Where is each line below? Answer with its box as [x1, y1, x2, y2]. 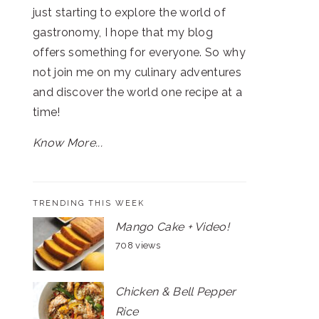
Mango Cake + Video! [115, 220, 230, 234]
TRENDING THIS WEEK [33, 199, 145, 208]
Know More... [33, 136, 103, 150]
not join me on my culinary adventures [33, 66, 241, 79]
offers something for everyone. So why [33, 46, 246, 59]
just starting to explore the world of [33, 6, 226, 19]
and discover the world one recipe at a [33, 85, 243, 99]
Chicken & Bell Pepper [115, 285, 236, 298]
